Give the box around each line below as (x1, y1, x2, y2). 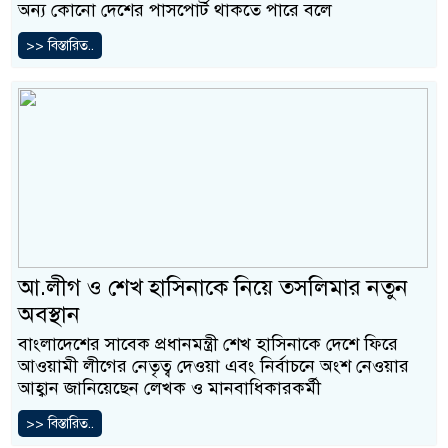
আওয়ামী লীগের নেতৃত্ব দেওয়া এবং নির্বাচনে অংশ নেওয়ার (18, 355, 409, 378)
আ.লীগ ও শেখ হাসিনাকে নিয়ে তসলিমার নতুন (18, 273, 408, 303)
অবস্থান (18, 300, 80, 330)
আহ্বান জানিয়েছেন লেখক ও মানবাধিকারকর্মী (18, 377, 321, 400)
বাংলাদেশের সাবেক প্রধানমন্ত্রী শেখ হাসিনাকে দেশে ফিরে (18, 333, 398, 356)
